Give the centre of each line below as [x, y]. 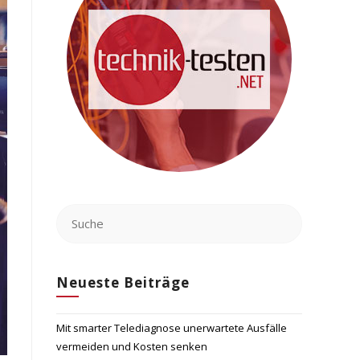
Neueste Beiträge [123, 282]
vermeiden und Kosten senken [132, 346]
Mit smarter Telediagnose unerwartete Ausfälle [172, 328]
